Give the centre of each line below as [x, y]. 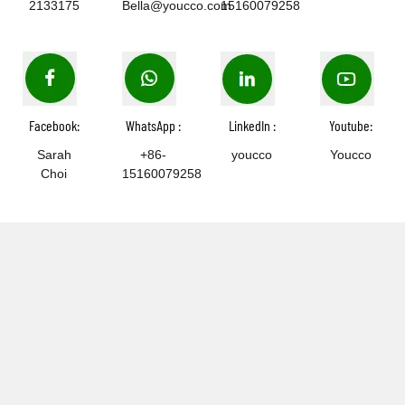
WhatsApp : [153, 126]
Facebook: [54, 126]
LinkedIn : [252, 126]
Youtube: [351, 126]
